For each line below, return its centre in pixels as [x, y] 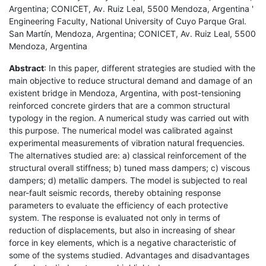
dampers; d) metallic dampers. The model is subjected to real [128, 180]
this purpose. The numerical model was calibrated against [121, 130]
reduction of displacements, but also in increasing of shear [122, 230]
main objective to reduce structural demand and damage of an [131, 80]
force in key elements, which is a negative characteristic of [123, 242]
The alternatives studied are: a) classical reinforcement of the [128, 155]
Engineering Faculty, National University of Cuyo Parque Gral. [128, 21]
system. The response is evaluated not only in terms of [115, 217]
